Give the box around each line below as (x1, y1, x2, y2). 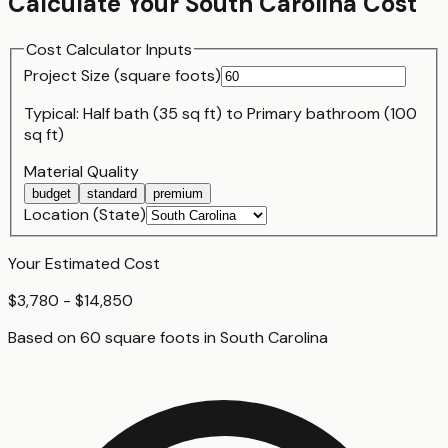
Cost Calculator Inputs (26, 38, 192, 60)
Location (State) (24, 204, 146, 226)
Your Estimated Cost (8, 253, 160, 275)
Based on (8, 327, 80, 349)
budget (32, 186, 71, 202)
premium (153, 186, 203, 202)
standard (87, 186, 137, 202)
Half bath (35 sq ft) (83, 103, 222, 125)
